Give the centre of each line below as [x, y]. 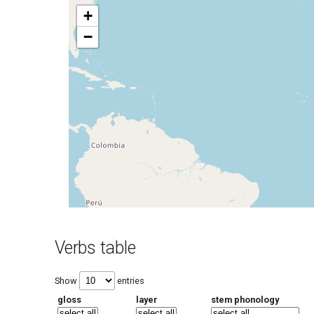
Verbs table [95, 248]
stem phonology [245, 300]
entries [130, 281]
